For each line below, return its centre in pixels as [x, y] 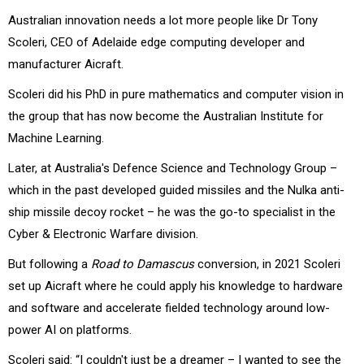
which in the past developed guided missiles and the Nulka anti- [176, 190]
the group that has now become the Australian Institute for [166, 116]
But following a [50, 264]
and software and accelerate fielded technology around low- [169, 308]
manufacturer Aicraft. [66, 64]
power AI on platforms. [70, 329]
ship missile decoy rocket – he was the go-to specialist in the [172, 212]
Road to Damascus [143, 264]
